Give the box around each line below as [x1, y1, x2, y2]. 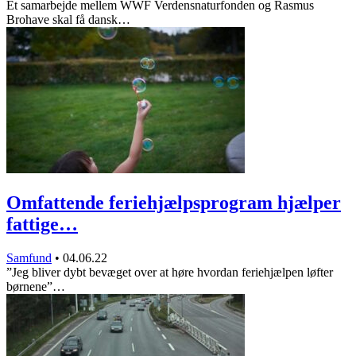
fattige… [6, 214, 78, 235]
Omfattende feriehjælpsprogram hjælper [6, 192, 341, 214]
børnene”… [6, 280, 65, 294]
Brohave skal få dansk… [6, 13, 130, 27]
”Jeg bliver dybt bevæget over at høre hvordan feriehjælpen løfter [6, 265, 333, 280]
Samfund [6, 251, 52, 265]
